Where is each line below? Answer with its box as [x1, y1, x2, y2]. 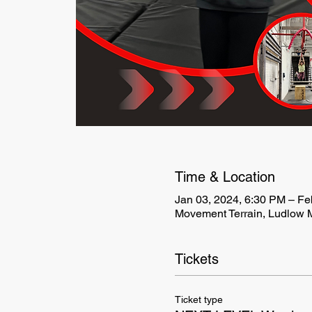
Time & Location [174, 168, 275, 185]
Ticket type [174, 293, 223, 305]
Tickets [174, 250, 219, 267]
